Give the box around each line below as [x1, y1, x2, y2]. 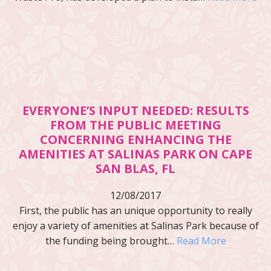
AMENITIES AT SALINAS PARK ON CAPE [19, 145, 252, 162]
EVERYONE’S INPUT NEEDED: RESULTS [22, 102, 249, 119]
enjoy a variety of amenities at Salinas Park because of [12, 218, 259, 232]
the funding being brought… [45, 233, 177, 247]
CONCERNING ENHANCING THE [39, 131, 232, 148]
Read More [176, 233, 226, 247]
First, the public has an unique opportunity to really [19, 203, 252, 217]
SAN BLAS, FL [96, 160, 175, 177]
